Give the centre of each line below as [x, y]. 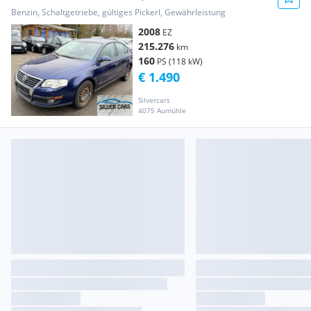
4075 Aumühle [162, 110]
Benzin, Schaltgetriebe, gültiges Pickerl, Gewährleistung [118, 12]
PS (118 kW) [180, 62]
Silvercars [154, 100]
